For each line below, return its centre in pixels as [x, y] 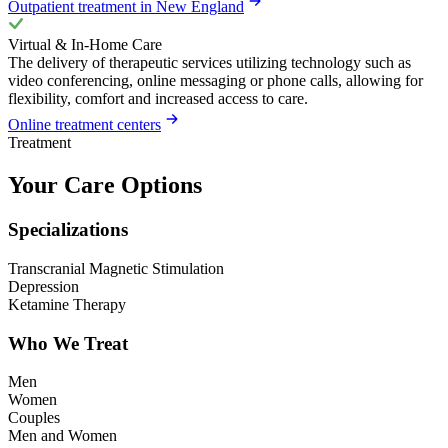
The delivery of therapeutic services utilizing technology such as [209, 63]
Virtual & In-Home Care [85, 45]
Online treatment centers [84, 125]
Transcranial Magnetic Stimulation [116, 268]
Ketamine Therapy [67, 304]
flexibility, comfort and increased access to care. [158, 99]
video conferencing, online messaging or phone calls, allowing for [215, 81]
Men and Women [62, 436]
